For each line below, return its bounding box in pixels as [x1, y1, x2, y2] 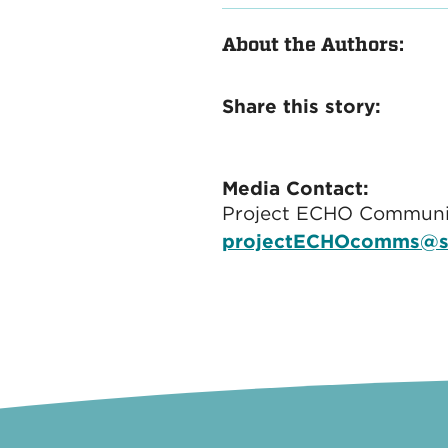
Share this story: [222, 94, 381, 118]
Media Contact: [222, 176, 369, 200]
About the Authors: [222, 32, 404, 56]
